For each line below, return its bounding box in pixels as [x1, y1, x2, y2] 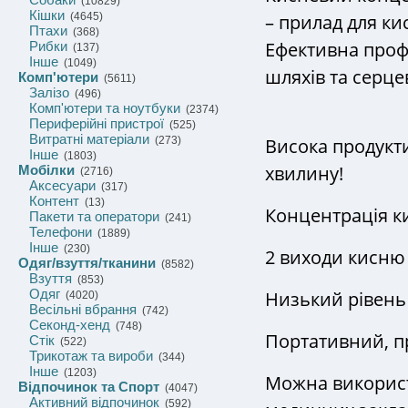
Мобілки [18, 162, 75, 178]
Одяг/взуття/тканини [18, 255, 156, 270]
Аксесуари [29, 178, 96, 193]
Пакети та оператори [29, 209, 159, 224]
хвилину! [265, 160, 343, 186]
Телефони [29, 224, 92, 240]
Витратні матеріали [29, 131, 149, 147]
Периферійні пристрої [29, 116, 164, 131]
